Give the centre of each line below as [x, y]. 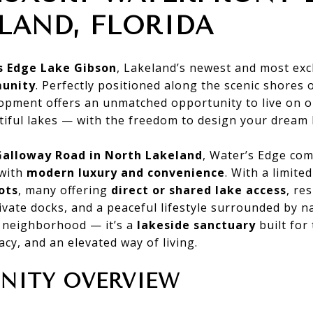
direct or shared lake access [199, 190]
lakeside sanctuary [196, 225]
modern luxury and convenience [126, 172]
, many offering [65, 190]
